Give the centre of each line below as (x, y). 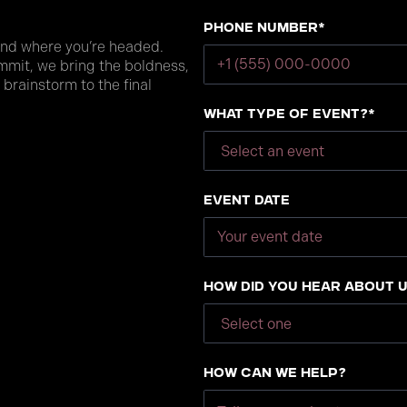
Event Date (247, 202)
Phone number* (264, 29)
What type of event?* (289, 115)
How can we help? (275, 374)
